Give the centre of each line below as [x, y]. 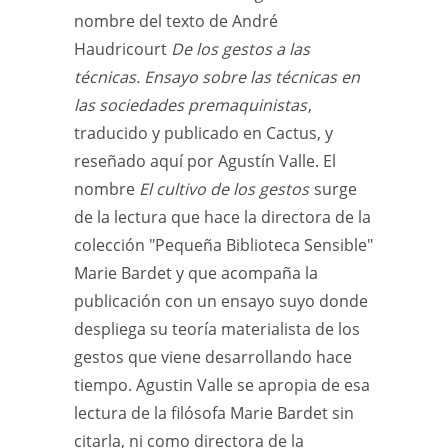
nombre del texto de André [176, 21]
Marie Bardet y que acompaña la [196, 273]
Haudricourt [122, 49]
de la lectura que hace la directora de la [222, 217]
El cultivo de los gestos [224, 189]
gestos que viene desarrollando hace [213, 357]
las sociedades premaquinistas [190, 105]
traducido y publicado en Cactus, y [203, 133]
